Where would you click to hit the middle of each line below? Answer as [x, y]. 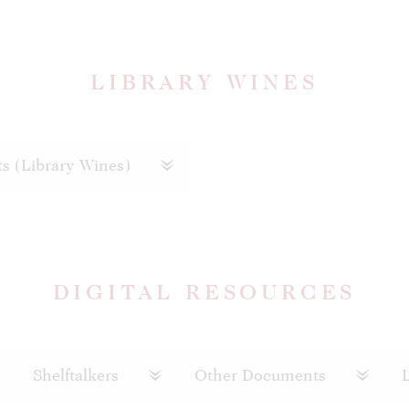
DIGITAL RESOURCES [204, 292]
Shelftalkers [78, 375]
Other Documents [262, 375]
